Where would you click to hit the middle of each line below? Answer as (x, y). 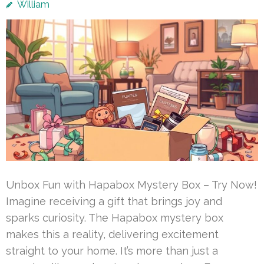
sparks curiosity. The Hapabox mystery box (115, 217)
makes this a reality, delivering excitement (112, 234)
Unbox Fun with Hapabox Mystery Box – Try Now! (131, 184)
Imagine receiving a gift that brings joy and (114, 201)
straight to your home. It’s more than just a (112, 250)
